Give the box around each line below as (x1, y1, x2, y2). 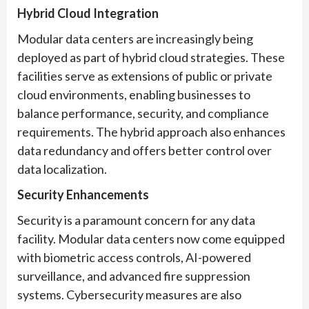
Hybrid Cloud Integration (17, 6, 159, 21)
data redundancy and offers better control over (17, 143, 272, 159)
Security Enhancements (17, 187, 149, 203)
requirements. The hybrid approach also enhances (17, 124, 286, 140)
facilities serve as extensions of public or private (17, 68, 272, 84)
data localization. (17, 161, 107, 177)
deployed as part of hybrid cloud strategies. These (17, 50, 285, 66)
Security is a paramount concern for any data (17, 212, 255, 228)
